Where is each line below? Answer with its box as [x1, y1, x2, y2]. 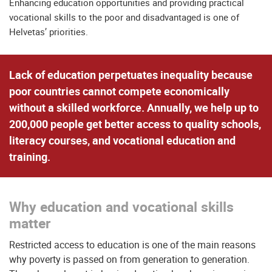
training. [9, 149, 50, 164]
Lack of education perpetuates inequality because [9, 67, 253, 82]
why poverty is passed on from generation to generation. [9, 253, 250, 266]
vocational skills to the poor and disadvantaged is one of [9, 11, 239, 23]
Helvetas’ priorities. [9, 25, 88, 38]
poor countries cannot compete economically [9, 84, 229, 98]
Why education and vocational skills [9, 197, 234, 216]
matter [9, 214, 50, 233]
